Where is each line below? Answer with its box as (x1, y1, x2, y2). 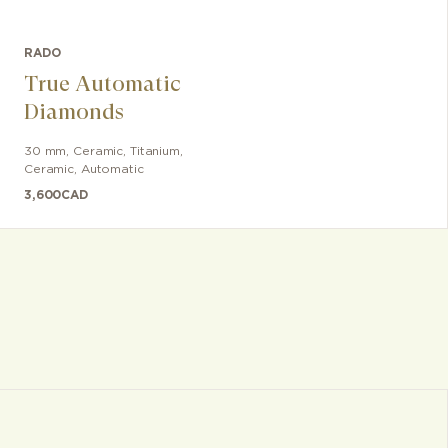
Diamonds (24, 99, 124, 124)
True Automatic (24, 71, 181, 96)
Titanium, (129, 145, 183, 157)
